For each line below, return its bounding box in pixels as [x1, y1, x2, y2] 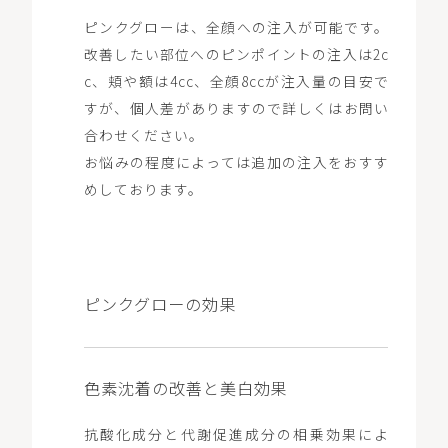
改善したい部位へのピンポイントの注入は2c [83, 43, 390, 64]
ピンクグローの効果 [83, 292, 236, 317]
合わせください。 [83, 124, 204, 145]
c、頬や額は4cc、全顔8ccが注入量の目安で [83, 70, 390, 91]
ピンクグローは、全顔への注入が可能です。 [83, 16, 390, 37]
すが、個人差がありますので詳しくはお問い [83, 97, 390, 118]
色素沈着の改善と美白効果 [83, 375, 288, 400]
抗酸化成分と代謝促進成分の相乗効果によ [83, 424, 390, 445]
